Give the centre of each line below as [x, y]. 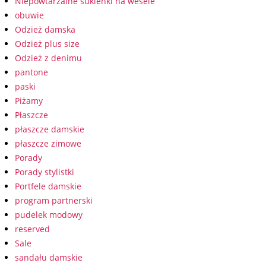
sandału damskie [49, 257]
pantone [31, 72]
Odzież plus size [47, 44]
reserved [32, 229]
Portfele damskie [48, 186]
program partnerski [54, 200]
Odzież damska [45, 29]
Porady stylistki [45, 172]
